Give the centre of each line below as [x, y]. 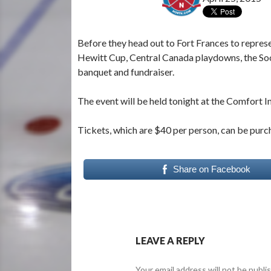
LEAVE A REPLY [170, 240]
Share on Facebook [211, 169]
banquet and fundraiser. [126, 71]
